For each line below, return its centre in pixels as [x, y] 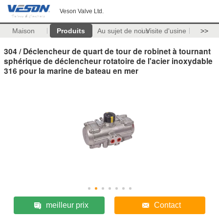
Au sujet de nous [123, 31]
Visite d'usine [166, 31]
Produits [71, 31]
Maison [24, 31]
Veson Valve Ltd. [82, 11]
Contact [168, 205]
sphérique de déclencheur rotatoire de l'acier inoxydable [108, 61]
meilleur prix [67, 205]
